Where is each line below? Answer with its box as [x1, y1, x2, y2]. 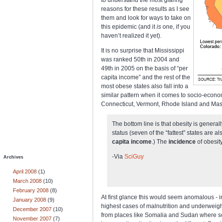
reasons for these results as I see [101, 5, 189, 12]
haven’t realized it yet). [101, 32, 162, 39]
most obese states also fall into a [101, 82, 188, 90]
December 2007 [13, 206, 52, 212]
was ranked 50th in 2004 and [101, 55, 179, 63]
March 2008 [13, 178, 42, 184]
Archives [3, 155, 23, 160]
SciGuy [124, 153, 144, 160]
